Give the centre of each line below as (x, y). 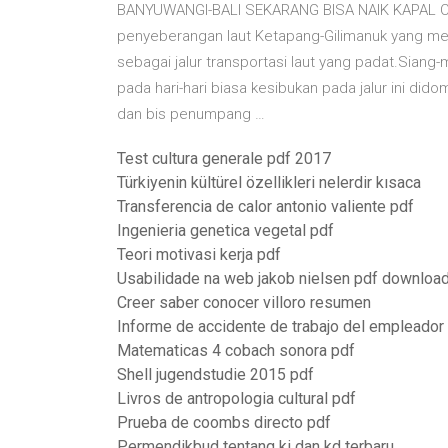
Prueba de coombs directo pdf (224, 422)
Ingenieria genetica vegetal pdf (225, 230)
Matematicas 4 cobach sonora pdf (236, 350)
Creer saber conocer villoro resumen (244, 302)
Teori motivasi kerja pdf (199, 254)
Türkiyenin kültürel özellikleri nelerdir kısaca (269, 182)
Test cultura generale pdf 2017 (224, 158)
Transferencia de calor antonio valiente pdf (265, 206)
